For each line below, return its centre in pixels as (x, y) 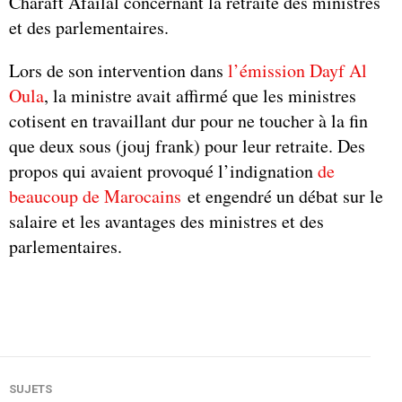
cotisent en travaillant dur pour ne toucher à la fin (188, 120)
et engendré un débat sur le (282, 196)
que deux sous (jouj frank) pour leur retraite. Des (187, 145)
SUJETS (31, 389)
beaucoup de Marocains (95, 196)
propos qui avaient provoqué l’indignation (163, 170)
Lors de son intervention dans (118, 70)
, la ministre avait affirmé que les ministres (200, 95)
